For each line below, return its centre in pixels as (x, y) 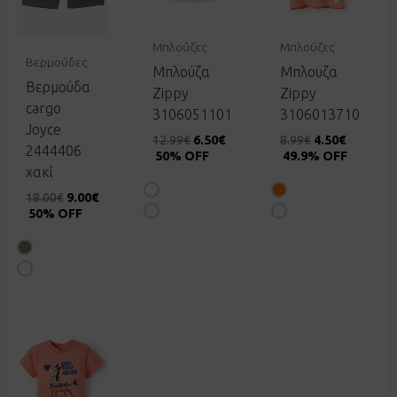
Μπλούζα (182, 71)
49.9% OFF (315, 156)
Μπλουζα (308, 71)
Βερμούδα (58, 87)
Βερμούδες (56, 62)
